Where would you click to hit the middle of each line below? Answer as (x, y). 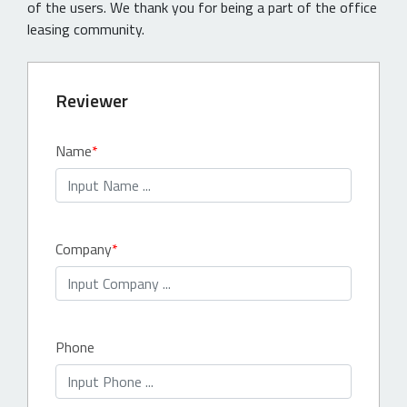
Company (84, 249)
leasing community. (86, 29)
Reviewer (92, 100)
